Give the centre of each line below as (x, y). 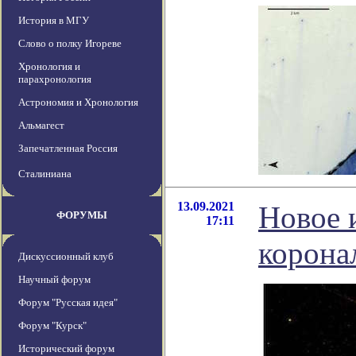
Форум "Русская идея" (68, 303)
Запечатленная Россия (68, 149)
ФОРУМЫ (82, 215)
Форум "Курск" (52, 326)
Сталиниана (45, 174)
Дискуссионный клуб (66, 257)
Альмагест (41, 126)
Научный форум (54, 280)
